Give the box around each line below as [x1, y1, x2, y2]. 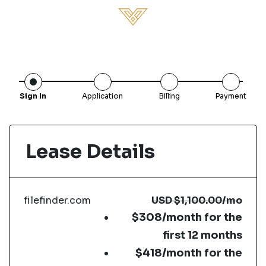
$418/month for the [135, 246, 242, 259]
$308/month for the [131, 211, 242, 224]
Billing [159, 91, 180, 100]
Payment [215, 91, 246, 100]
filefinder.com [24, 194, 91, 207]
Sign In [20, 91, 46, 100]
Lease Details [26, 140, 155, 163]
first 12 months [162, 229, 242, 242]
